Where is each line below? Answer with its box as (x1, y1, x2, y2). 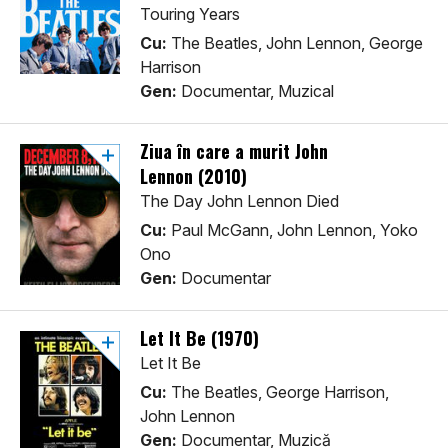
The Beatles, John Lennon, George (167, 33, 423, 54)
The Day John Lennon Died (140, 191, 339, 212)
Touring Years (140, 4, 240, 25)
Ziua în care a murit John (140, 138, 328, 165)
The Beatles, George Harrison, (167, 382, 389, 403)
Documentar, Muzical (177, 81, 334, 102)
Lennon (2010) (140, 163, 247, 190)
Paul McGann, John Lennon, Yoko (167, 220, 418, 241)
